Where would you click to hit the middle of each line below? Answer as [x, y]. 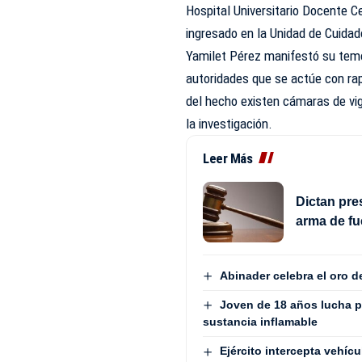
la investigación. [229, 123]
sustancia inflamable [261, 322]
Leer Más [228, 158]
